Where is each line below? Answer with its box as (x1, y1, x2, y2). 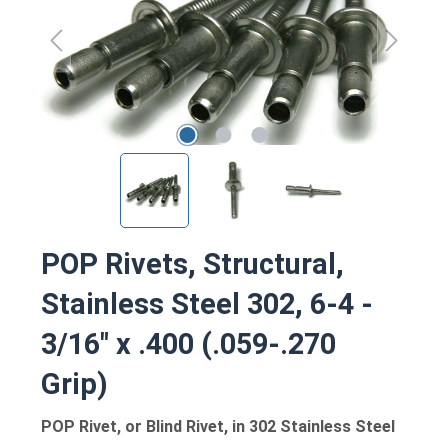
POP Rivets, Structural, (41, 246, 344, 281)
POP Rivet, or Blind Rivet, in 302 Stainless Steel (41, 416, 395, 436)
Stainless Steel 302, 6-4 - (41, 286, 373, 321)
